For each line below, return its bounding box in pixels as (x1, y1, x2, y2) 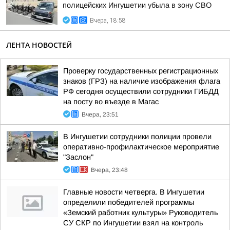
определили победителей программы (63, 198, 194, 206)
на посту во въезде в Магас (63, 98, 159, 106)
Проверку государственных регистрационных (63, 67, 218, 75)
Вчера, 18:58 (90, 17, 126, 24)
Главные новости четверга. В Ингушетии (63, 188, 204, 196)
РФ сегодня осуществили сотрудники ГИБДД (63, 87, 219, 95)
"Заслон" (63, 153, 93, 161)
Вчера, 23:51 (82, 111, 119, 118)
